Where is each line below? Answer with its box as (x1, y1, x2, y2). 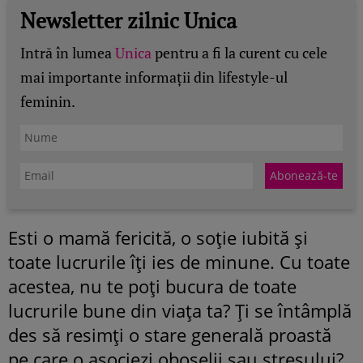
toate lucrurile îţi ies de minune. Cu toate (8, 249, 350, 274)
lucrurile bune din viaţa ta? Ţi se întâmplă (8, 297, 352, 322)
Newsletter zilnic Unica (20, 6, 237, 34)
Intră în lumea (20, 42, 115, 62)
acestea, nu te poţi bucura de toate (8, 273, 297, 298)
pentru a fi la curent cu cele (152, 42, 327, 62)
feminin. (20, 91, 75, 111)
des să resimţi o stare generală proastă (8, 322, 331, 347)
